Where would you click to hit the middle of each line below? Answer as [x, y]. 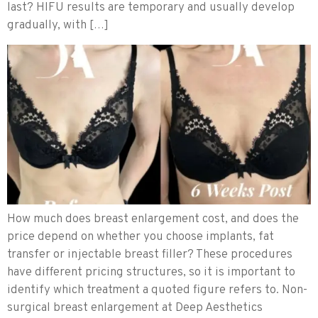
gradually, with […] [58, 25]
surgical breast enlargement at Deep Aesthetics [135, 308]
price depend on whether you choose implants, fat [141, 237]
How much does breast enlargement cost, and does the [153, 219]
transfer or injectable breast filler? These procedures [150, 254]
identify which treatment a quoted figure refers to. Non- [157, 290]
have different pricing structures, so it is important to [151, 272]
